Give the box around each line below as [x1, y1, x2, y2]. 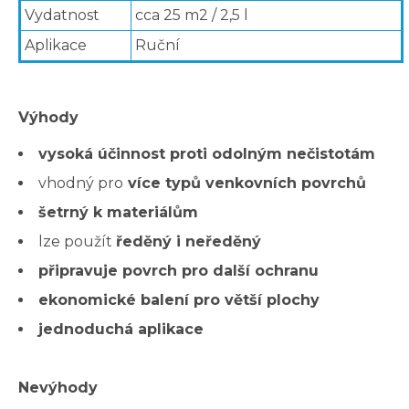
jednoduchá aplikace [38, 320, 204, 339]
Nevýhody [18, 379, 98, 397]
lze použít [38, 233, 116, 251]
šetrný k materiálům [38, 204, 198, 222]
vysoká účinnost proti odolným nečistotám [38, 145, 375, 163]
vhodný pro [38, 174, 123, 193]
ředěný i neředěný [116, 233, 261, 251]
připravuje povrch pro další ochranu [38, 262, 319, 280]
